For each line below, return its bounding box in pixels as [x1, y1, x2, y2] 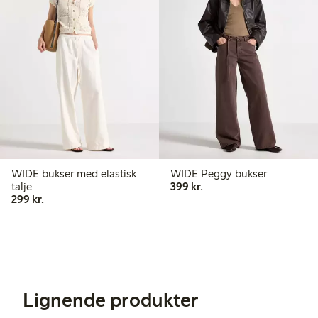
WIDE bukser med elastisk [11, 167, 42, 181]
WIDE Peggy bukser [235, 167, 267, 181]
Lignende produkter [23, 287, 199, 312]
